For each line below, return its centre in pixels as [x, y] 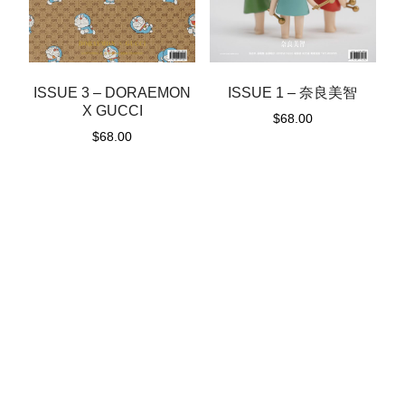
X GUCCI [112, 111]
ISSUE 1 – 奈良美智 [293, 93]
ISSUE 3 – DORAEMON [113, 93]
